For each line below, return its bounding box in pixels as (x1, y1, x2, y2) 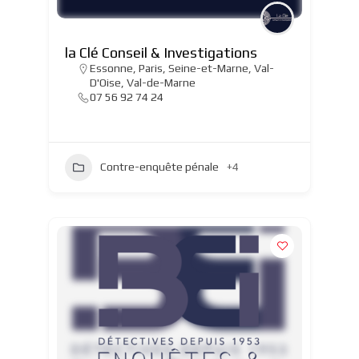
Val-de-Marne (126, 75, 196, 89)
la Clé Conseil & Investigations (64, 43, 257, 61)
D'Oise (89, 75, 121, 89)
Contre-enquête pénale (99, 160, 219, 174)
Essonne (89, 61, 133, 75)
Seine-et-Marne (167, 61, 248, 75)
